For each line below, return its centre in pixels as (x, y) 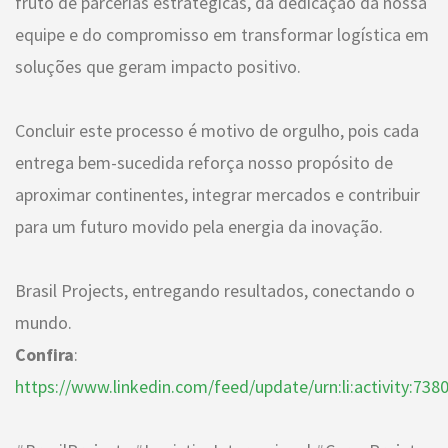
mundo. (43, 322)
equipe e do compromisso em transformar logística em (222, 34)
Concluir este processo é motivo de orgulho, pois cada (217, 130)
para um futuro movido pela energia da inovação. (199, 226)
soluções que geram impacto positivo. (158, 66)
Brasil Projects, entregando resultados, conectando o (215, 290)
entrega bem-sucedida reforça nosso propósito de (204, 162)
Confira (44, 354)
